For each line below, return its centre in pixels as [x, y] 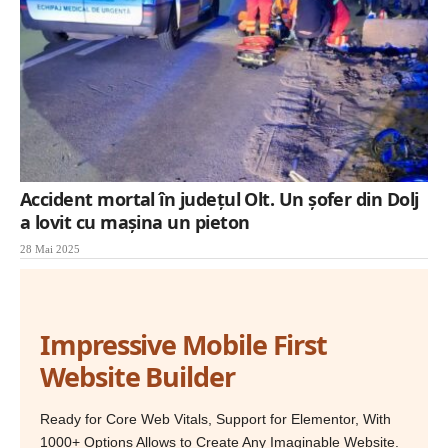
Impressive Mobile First [184, 344]
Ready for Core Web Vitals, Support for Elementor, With [215, 418]
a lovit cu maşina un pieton [135, 221]
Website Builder [137, 376]
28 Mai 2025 [50, 248]
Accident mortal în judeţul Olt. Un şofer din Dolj [219, 198]
